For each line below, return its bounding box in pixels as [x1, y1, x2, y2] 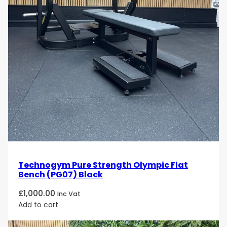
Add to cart [18, 199, 59, 210]
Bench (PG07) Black [18, 168, 103, 180]
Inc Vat [57, 189, 81, 198]
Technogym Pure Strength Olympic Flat [18, 159, 188, 171]
